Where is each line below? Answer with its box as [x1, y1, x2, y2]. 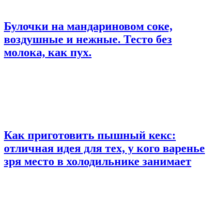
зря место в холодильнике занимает [4, 155, 191, 168]
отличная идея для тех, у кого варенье [4, 141, 205, 155]
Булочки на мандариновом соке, [4, 20, 172, 33]
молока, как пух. [4, 46, 92, 59]
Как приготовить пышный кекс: [4, 128, 176, 141]
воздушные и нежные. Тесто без [4, 33, 172, 46]
